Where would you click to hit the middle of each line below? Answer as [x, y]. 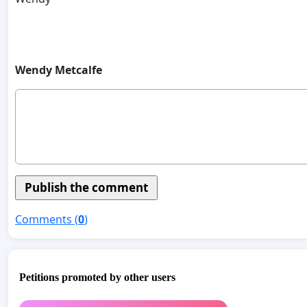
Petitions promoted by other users [97, 278]
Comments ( [47, 219]
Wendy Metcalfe [59, 70]
